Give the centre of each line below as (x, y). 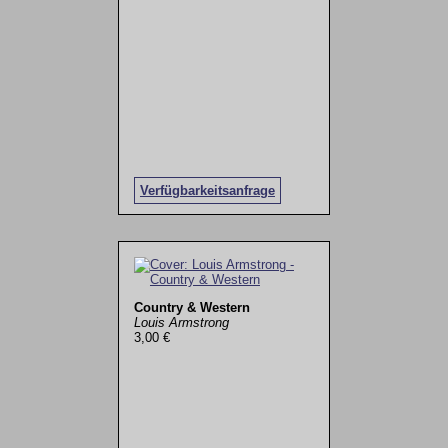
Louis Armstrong (181, 322)
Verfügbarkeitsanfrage (207, 191)
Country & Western (191, 307)
